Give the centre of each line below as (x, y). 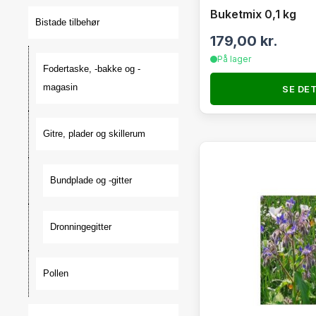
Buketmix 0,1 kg (253, 14)
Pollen (56, 273)
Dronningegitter (81, 227)
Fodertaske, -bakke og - (92, 69)
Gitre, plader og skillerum (94, 134)
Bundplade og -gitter (91, 180)
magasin (60, 87)
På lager (234, 59)
